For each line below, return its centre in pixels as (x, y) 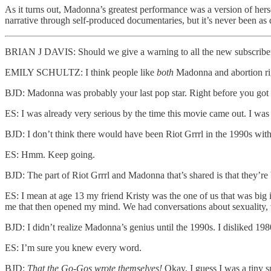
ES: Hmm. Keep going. (50, 155)
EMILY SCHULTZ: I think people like (81, 73)
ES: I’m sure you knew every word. (73, 248)
